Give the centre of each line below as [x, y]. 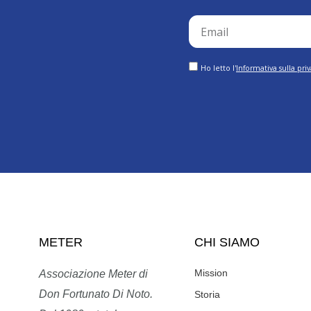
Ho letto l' [218, 68]
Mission [211, 273]
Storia [207, 295]
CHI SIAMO [227, 243]
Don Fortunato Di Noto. [95, 294]
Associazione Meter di [93, 274]
